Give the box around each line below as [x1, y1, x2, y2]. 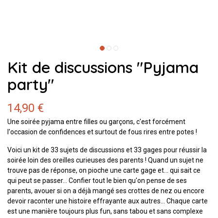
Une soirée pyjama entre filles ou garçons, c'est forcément [7, 117, 185, 126]
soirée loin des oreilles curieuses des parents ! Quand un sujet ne [7, 156, 203, 164]
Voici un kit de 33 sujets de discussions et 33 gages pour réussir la [7, 145, 207, 154]
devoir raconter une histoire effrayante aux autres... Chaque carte [7, 197, 208, 205]
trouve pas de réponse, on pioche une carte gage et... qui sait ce [7, 166, 200, 174]
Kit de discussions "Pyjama [7, 57, 199, 77]
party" [7, 74, 54, 94]
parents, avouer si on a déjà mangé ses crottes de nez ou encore [7, 186, 204, 195]
